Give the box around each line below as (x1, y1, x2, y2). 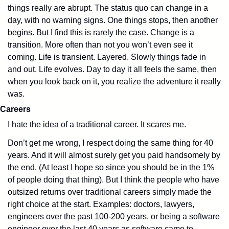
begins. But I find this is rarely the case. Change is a (8, 28, 194, 37)
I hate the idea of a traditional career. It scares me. (8, 120, 188, 129)
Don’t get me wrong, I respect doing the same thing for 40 (8, 138, 213, 147)
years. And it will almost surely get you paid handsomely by (8, 150, 220, 159)
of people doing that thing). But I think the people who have (8, 175, 219, 184)
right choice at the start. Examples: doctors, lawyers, (8, 199, 194, 209)
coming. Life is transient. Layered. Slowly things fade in (8, 52, 206, 61)
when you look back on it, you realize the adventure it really (8, 77, 221, 86)
